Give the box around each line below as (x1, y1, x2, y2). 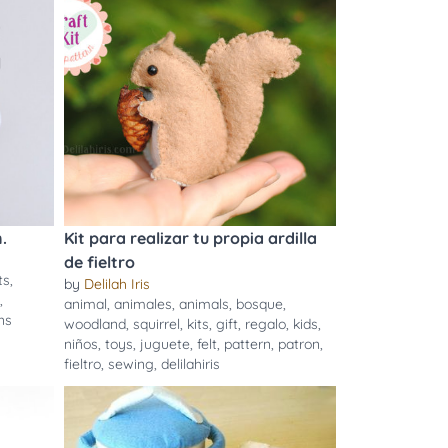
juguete (139, 335, 190, 353)
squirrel (132, 315, 180, 333)
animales (113, 295, 172, 313)
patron (277, 335, 320, 353)
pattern (223, 335, 271, 353)
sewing (107, 355, 154, 373)
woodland (63, 315, 126, 333)
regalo (244, 315, 286, 333)
